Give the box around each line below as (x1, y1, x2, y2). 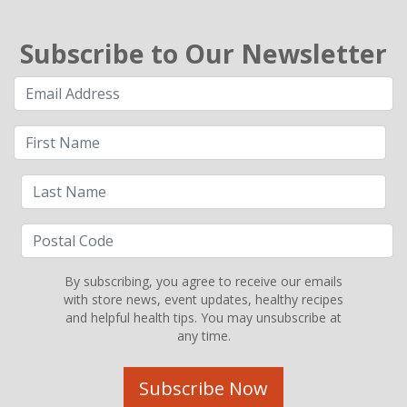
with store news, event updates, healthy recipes (64, 290, 343, 308)
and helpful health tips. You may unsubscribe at (65, 308, 342, 326)
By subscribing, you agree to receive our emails (65, 272, 342, 290)
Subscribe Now (139, 375, 268, 401)
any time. (176, 326, 231, 344)
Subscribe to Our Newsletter (20, 35, 387, 71)
